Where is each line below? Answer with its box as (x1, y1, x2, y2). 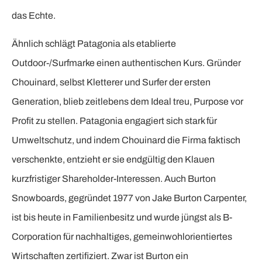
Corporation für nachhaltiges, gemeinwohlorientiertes (12, 231, 232, 242)
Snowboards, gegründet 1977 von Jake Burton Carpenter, (12, 192, 247, 203)
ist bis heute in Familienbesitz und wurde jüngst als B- (12, 212, 232, 222)
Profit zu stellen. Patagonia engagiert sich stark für (12, 115, 217, 126)
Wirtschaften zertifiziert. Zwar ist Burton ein (12, 250, 188, 261)
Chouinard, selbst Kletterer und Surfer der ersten (12, 77, 211, 87)
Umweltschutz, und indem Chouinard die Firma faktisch (12, 135, 240, 145)
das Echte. (12, 11, 56, 21)
